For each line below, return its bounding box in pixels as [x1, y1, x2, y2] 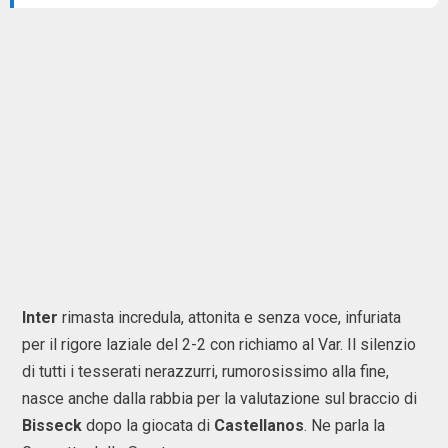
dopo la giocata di [82, 416, 214, 435]
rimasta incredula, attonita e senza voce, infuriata [58, 308, 401, 327]
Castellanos [214, 416, 304, 435]
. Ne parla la [304, 416, 385, 435]
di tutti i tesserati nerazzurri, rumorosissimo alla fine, [22, 362, 389, 381]
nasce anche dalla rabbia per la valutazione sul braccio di [22, 389, 417, 408]
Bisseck [22, 416, 82, 435]
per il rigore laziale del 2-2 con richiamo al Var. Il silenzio [22, 335, 416, 354]
